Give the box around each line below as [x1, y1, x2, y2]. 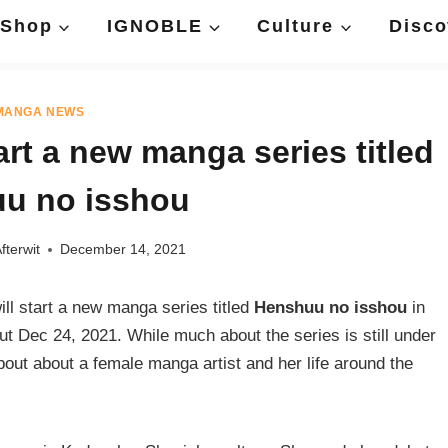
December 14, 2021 [60, 242, 187, 258]
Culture [257, 16, 335, 37]
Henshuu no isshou [254, 298, 407, 318]
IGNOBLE [107, 16, 204, 37]
